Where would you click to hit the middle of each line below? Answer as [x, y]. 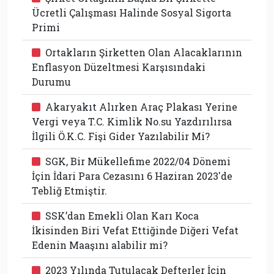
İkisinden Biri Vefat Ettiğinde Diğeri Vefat [135, 230]
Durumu [51, 81]
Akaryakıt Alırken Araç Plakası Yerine [141, 106]
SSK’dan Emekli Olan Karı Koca [122, 215]
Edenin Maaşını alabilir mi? [100, 245]
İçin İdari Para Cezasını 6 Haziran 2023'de [132, 176]
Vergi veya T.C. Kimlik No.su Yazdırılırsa [132, 121]
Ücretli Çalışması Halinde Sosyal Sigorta [131, 12]
